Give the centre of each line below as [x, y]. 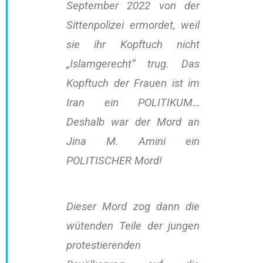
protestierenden [104, 246]
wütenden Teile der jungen [133, 226]
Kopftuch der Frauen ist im [133, 84]
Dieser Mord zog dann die [133, 207]
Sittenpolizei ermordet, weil [133, 26]
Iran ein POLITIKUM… [133, 103]
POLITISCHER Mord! [114, 161]
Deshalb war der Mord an [133, 122]
